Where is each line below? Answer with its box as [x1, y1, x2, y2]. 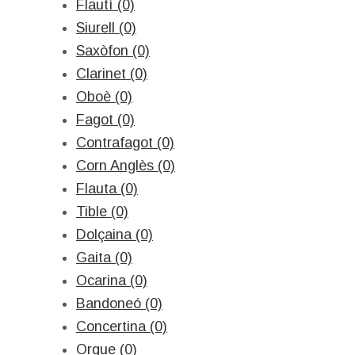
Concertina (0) [76, 319, 167, 334]
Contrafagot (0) [76, 135, 174, 151]
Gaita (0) [76, 250, 132, 265]
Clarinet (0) [76, 66, 147, 82]
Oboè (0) [76, 89, 132, 105]
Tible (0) [76, 204, 128, 219]
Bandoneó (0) [76, 296, 162, 311]
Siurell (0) [76, 20, 136, 36]
